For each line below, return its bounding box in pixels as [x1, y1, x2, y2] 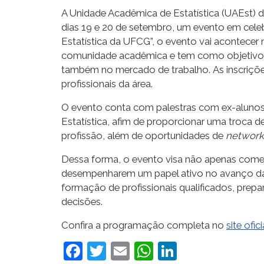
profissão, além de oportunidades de [61, 129, 226, 141]
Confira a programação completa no [61, 219, 226, 231]
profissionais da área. [61, 77, 153, 90]
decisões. [61, 195, 103, 207]
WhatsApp [153, 239, 245, 262]
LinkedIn [177, 239, 250, 262]
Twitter [106, 239, 166, 262]
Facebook [82, 239, 167, 262]
